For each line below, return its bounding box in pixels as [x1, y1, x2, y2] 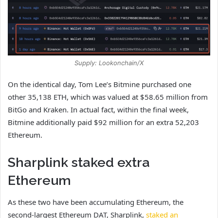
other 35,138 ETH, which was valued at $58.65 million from [8, 91, 208, 102]
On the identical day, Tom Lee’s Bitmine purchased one [8, 79, 191, 89]
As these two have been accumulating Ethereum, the [8, 197, 183, 207]
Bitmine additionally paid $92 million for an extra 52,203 [8, 117, 199, 127]
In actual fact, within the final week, [71, 104, 189, 114]
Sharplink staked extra [8, 154, 150, 170]
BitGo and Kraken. [8, 104, 71, 114]
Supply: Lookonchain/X [74, 58, 144, 67]
